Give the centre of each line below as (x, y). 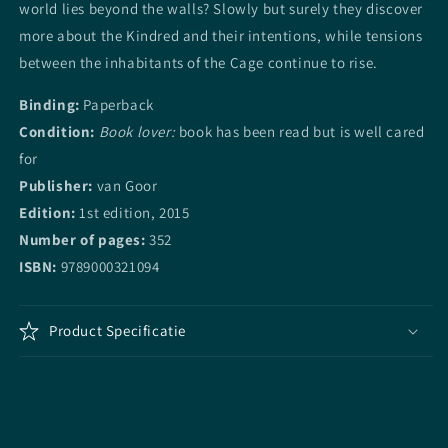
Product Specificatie (117, 330)
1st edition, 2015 (132, 212)
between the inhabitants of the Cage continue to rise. (198, 62)
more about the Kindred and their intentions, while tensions (221, 35)
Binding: (49, 104)
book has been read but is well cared (300, 131)
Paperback (116, 104)
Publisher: (56, 185)
